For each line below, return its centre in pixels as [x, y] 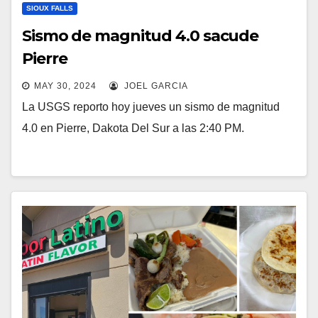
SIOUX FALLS [50, 8]
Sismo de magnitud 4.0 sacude [141, 35]
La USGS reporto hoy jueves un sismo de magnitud [151, 106]
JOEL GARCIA [155, 86]
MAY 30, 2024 [65, 86]
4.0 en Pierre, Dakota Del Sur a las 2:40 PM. [133, 128]
